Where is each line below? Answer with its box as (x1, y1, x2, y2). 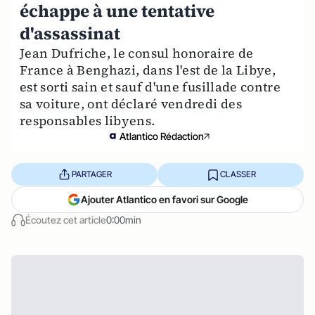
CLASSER (219, 169, 256, 180)
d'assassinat (20, 21, 120, 45)
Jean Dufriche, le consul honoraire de (20, 44, 254, 62)
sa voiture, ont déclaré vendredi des (20, 94, 242, 112)
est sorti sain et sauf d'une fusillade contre (20, 77, 281, 96)
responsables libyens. (20, 111, 155, 129)
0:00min (106, 213, 141, 226)
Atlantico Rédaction (120, 129, 204, 142)
